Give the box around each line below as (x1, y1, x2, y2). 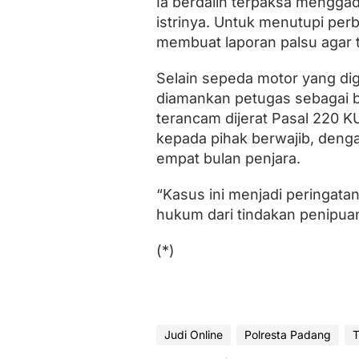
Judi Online (163, 328, 223, 342)
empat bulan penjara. (155, 150, 301, 167)
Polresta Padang (244, 328, 331, 342)
